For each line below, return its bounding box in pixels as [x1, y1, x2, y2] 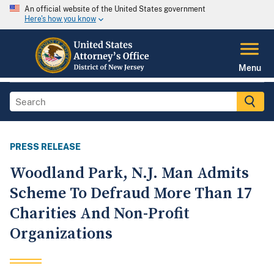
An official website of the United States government [24, 5, 206, 13]
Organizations [10, 224, 113, 245]
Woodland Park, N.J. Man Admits [10, 163, 249, 184]
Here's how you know [24, 15, 96, 24]
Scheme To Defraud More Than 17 [10, 183, 252, 204]
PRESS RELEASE [10, 142, 81, 152]
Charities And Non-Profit [10, 204, 190, 224]
